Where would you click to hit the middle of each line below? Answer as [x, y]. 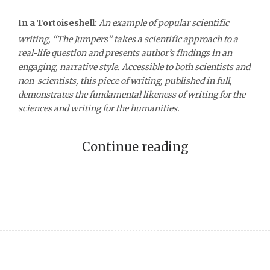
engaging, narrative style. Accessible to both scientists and [134, 67]
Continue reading [135, 146]
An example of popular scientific [164, 23]
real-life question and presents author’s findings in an [125, 53]
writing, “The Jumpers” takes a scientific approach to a [128, 39]
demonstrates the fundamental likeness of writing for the [132, 94]
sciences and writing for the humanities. [99, 108]
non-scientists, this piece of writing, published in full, [125, 80]
